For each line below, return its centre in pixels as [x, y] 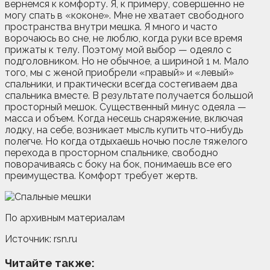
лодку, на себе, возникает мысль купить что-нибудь [124, 130]
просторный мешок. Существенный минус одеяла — [126, 107]
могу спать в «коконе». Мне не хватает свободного [124, 15]
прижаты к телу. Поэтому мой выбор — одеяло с [118, 49]
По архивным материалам [65, 218]
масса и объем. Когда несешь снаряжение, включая [124, 118]
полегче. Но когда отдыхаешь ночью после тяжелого [126, 141]
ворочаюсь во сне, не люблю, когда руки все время [124, 38]
